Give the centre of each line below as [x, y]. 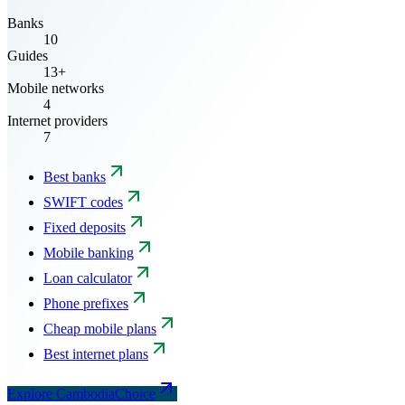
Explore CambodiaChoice [81, 393]
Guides [28, 55]
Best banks [75, 176]
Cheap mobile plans [100, 328]
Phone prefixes [86, 303]
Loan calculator [88, 278]
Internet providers [57, 120]
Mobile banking [89, 252]
